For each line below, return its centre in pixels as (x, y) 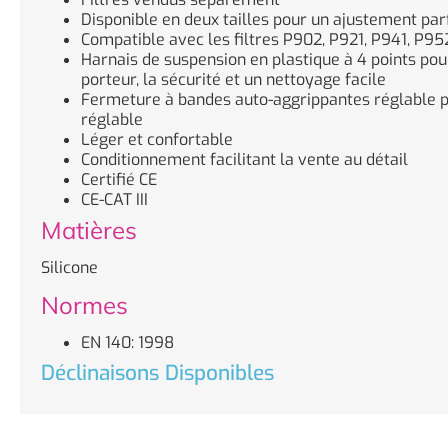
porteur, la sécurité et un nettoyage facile (233, 79)
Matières (89, 229)
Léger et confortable (157, 139)
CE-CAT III (114, 199)
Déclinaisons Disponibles (157, 372)
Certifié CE (119, 179)
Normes (84, 304)
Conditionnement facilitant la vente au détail (244, 159)
